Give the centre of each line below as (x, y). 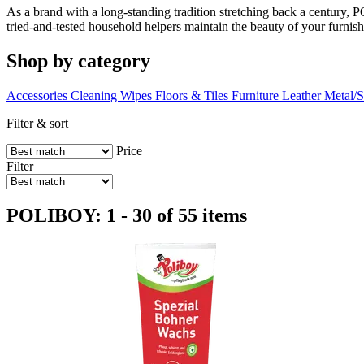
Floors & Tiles (192, 95)
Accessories (37, 95)
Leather (301, 95)
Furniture (255, 95)
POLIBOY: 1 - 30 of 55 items (127, 216)
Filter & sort (37, 123)
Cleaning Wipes (111, 95)
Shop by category (78, 61)
